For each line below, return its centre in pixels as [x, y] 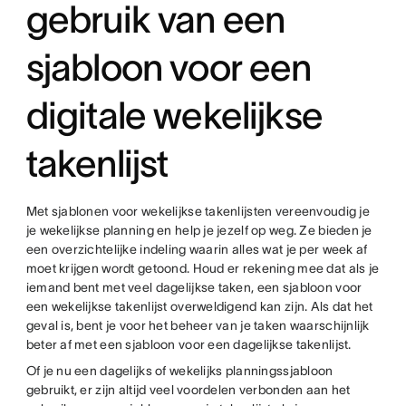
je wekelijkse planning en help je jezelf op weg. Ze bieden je [199, 230]
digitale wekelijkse [174, 115]
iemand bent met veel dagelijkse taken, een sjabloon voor [194, 287]
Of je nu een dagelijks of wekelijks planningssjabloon [179, 371]
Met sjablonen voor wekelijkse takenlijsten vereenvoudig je [198, 211]
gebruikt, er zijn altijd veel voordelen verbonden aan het [188, 390]
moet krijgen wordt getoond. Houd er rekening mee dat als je [203, 268]
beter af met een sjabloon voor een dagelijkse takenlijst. [188, 344]
